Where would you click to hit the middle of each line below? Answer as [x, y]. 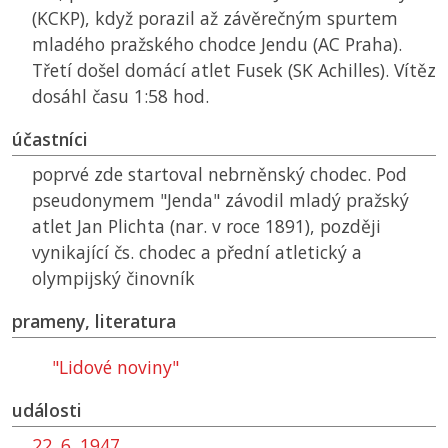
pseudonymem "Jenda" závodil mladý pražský [220, 200]
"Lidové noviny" [115, 367]
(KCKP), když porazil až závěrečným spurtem [215, 18]
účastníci [50, 139]
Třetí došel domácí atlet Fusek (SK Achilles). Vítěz [234, 70]
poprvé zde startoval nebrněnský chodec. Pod [219, 174]
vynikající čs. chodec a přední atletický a [197, 252]
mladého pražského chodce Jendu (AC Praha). [217, 44]
